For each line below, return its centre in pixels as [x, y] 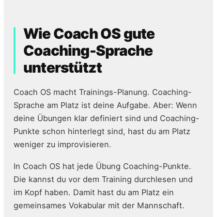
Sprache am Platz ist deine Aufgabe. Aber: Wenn [105, 105]
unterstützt [63, 68]
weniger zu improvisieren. [62, 145]
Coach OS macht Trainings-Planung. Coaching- [103, 92]
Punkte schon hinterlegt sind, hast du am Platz [102, 132]
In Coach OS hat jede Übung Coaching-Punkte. [102, 166]
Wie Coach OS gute [89, 34]
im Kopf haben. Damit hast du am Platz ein [94, 193]
